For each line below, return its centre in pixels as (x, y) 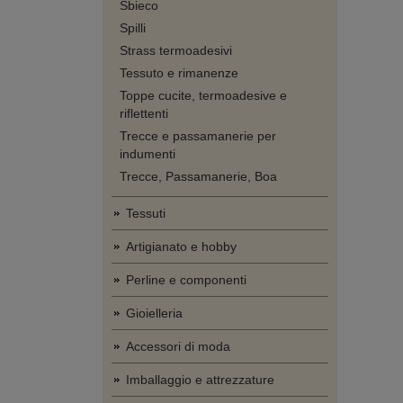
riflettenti (144, 113)
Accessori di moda (178, 346)
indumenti (148, 154)
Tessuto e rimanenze (179, 73)
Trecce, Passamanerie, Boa (198, 176)
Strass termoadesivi (176, 50)
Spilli (133, 28)
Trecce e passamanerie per (198, 136)
